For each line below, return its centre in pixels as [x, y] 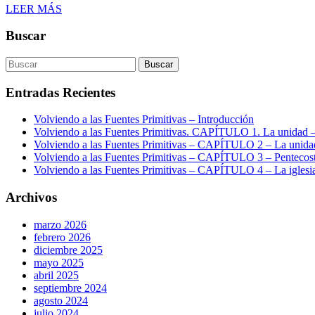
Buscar [26, 36]
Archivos [31, 198]
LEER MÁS [34, 8]
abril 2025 [56, 275]
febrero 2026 [62, 237]
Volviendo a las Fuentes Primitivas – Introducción [144, 120]
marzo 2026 [60, 224]
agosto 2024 [61, 300]
